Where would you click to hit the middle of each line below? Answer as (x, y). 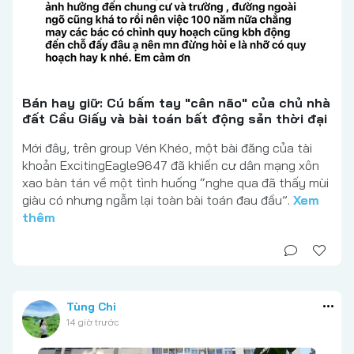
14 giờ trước (92, 322)
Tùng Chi (91, 306)
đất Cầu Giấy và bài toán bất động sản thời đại (175, 118)
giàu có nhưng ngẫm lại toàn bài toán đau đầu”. (158, 200)
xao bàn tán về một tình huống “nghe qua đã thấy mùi (175, 182)
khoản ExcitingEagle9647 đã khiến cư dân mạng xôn (171, 165)
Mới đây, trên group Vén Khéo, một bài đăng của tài (167, 147)
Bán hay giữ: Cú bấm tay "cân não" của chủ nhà (176, 102)
